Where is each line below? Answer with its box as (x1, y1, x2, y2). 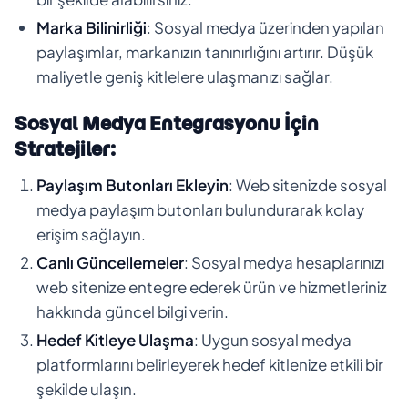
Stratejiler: (15, 136, 116, 161)
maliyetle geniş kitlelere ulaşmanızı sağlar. (36, 66, 333, 87)
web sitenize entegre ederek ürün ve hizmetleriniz (36, 276, 387, 297)
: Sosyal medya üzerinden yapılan (147, 16, 384, 37)
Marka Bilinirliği (36, 16, 147, 37)
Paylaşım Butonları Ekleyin (36, 174, 229, 195)
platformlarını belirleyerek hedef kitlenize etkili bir (36, 353, 383, 374)
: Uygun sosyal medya (194, 329, 352, 350)
